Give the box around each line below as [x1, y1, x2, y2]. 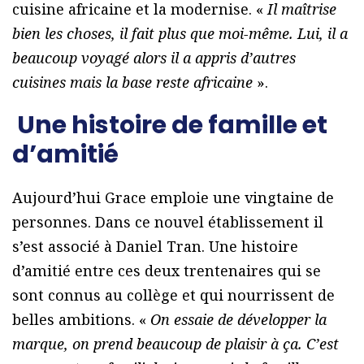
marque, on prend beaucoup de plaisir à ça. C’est [12, 334, 339, 354]
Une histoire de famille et [17, 108, 327, 143]
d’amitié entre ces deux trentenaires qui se [12, 261, 321, 281]
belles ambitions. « [12, 310, 150, 330]
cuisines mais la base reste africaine [12, 72, 257, 93]
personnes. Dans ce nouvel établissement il [12, 212, 323, 232]
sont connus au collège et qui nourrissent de [12, 285, 335, 305]
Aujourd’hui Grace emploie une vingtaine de [12, 188, 334, 208]
